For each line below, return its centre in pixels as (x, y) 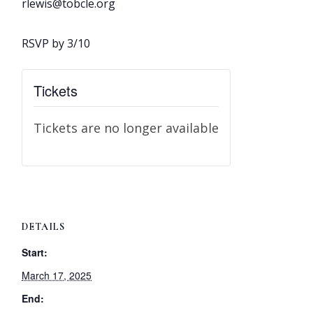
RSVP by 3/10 (56, 44)
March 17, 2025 (57, 276)
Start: (35, 253)
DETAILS (44, 227)
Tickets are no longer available (126, 128)
